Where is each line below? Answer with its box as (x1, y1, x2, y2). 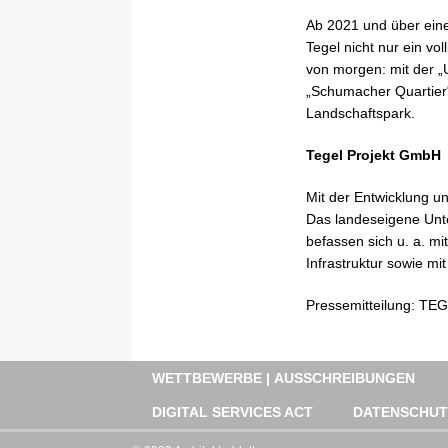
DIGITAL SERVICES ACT (152, 403, 313, 420)
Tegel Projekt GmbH (306, 146, 441, 163)
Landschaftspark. (306, 104, 415, 121)
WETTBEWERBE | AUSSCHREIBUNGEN (152, 369, 415, 386)
